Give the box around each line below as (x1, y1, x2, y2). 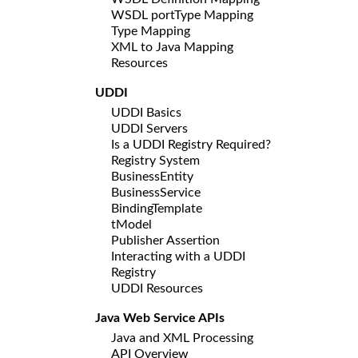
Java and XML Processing (111, 331, 253, 344)
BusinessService (111, 185, 201, 199)
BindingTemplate (111, 201, 202, 215)
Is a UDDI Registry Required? (111, 137, 271, 151)
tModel (111, 217, 152, 231)
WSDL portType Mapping (111, 8, 253, 22)
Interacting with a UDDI (111, 249, 245, 263)
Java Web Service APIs (95, 311, 225, 324)
